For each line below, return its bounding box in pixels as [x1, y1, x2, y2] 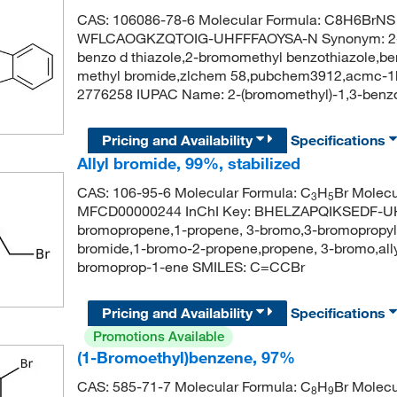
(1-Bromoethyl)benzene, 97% [76, 347, 295, 368]
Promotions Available [92, 328, 224, 346]
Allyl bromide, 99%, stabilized [76, 153, 300, 174]
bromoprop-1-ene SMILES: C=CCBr [76, 258, 305, 276]
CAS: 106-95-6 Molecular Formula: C [76, 183, 311, 202]
